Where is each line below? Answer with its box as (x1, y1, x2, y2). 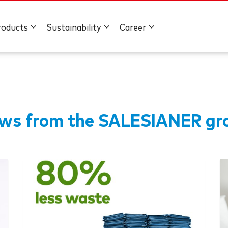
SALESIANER (98, 112, 202, 131)
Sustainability (46, 23, 101, 33)
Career (120, 23, 146, 33)
